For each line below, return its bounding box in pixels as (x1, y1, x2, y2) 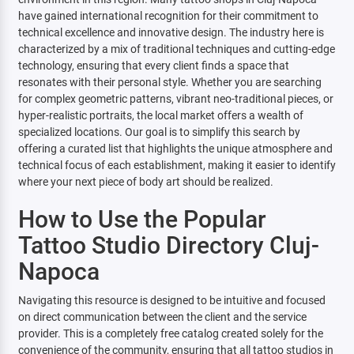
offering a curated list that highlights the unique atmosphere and (17, 141, 333, 156)
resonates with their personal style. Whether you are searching (17, 75, 322, 89)
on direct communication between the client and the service (17, 310, 307, 324)
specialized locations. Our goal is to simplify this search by (17, 125, 300, 139)
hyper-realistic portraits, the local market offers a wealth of (17, 108, 303, 122)
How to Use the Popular (17, 205, 266, 233)
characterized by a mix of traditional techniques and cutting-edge (17, 42, 335, 56)
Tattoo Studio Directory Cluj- (17, 231, 319, 259)
